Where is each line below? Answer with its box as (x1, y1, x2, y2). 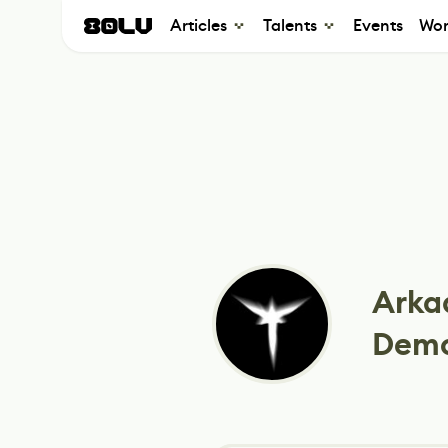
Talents (263, 15, 317, 36)
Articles (170, 15, 227, 36)
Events (353, 15, 403, 36)
